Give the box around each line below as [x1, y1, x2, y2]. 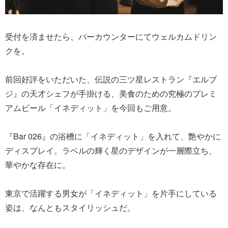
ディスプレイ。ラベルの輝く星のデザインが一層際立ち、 [5, 144, 217, 156]
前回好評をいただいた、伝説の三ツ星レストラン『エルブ [5, 73, 217, 85]
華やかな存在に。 [5, 158, 70, 170]
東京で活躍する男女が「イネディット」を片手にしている [5, 187, 217, 199]
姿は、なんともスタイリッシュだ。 [5, 201, 135, 213]
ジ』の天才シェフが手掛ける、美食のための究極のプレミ [5, 87, 217, 99]
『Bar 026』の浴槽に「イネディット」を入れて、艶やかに [5, 130, 221, 142]
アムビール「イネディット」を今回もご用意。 [5, 101, 176, 113]
